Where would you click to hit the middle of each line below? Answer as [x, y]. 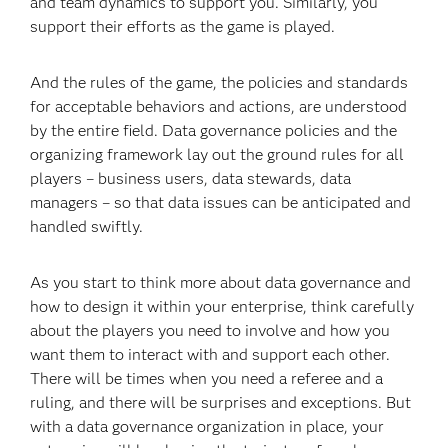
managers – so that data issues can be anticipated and [221, 202]
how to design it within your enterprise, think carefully [222, 306]
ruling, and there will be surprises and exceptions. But [221, 402]
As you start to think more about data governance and [221, 282]
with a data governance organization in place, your [207, 426]
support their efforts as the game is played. [183, 26]
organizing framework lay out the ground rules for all [217, 154]
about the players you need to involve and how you [210, 330]
